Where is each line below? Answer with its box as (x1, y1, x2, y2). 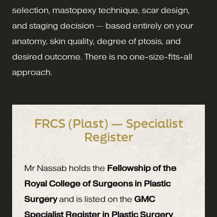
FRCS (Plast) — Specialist (34, 115, 183, 132)
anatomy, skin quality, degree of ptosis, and (12, 37, 181, 46)
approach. (12, 68, 52, 77)
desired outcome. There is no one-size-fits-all (12, 52, 192, 62)
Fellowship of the (107, 164, 176, 173)
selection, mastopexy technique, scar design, (12, 6, 190, 15)
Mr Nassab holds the (24, 164, 107, 173)
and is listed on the (57, 195, 134, 204)
